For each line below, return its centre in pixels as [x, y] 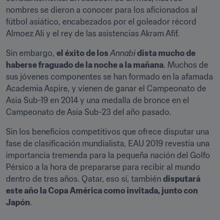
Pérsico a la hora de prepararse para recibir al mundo [103, 167]
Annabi [123, 53]
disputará [182, 179]
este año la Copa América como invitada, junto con [102, 191]
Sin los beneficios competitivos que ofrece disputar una [108, 132]
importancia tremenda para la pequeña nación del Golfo [108, 155]
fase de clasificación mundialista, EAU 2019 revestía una [108, 143]
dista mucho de [165, 53]
